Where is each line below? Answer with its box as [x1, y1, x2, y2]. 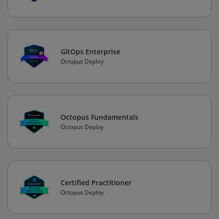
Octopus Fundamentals [61, 112, 138, 122]
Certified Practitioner [61, 178, 131, 188]
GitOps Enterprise [61, 47, 120, 57]
